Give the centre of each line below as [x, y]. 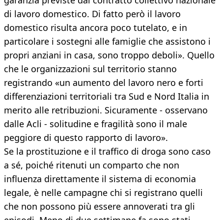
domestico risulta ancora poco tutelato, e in [96, 28]
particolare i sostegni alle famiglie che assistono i [107, 41]
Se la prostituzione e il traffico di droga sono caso [107, 151]
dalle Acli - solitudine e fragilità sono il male [96, 124]
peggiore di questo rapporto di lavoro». [86, 138]
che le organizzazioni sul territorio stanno [90, 69]
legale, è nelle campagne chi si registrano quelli [103, 193]
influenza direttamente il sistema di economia [100, 179]
